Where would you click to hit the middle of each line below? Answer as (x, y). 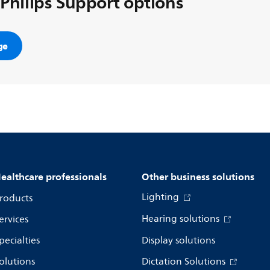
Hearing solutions (182, 219)
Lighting (162, 197)
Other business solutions (198, 177)
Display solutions (178, 240)
